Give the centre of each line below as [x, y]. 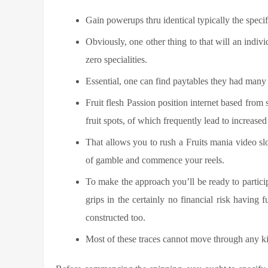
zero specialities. [116, 60]
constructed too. [115, 217]
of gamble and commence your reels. [155, 160]
